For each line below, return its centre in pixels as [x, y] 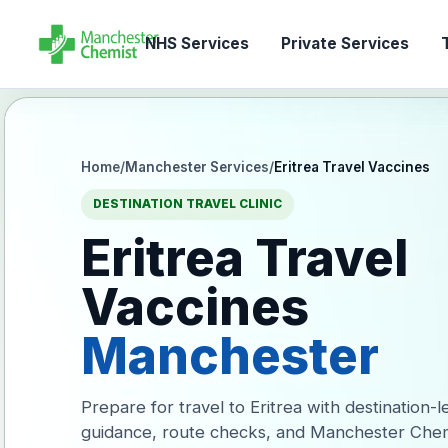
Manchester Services [197, 167]
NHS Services [196, 43]
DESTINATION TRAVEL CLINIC [188, 204]
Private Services [344, 43]
